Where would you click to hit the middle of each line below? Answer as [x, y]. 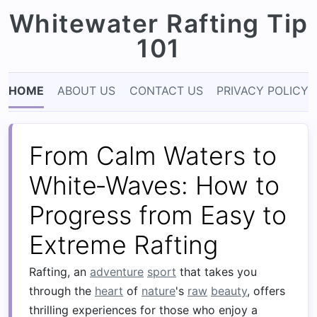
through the [62, 291]
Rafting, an [59, 272]
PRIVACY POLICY [262, 91]
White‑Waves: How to [154, 185]
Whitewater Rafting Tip [158, 24]
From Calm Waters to [153, 156]
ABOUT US [87, 91]
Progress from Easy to [158, 215]
